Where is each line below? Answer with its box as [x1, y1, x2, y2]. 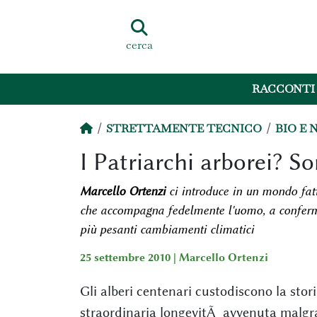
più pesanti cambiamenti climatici [79, 222, 254, 236]
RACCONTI [252, 81, 316, 97]
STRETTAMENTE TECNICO [105, 121, 262, 136]
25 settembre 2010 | [79, 251, 179, 264]
